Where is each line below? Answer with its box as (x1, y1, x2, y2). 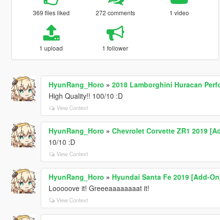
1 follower (102, 43, 129, 52)
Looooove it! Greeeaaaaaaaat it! (48, 183, 149, 193)
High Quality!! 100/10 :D (48, 90, 123, 101)
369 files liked (32, 8, 70, 17)
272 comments (95, 8, 135, 17)
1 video (169, 8, 190, 17)
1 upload (39, 43, 63, 52)
